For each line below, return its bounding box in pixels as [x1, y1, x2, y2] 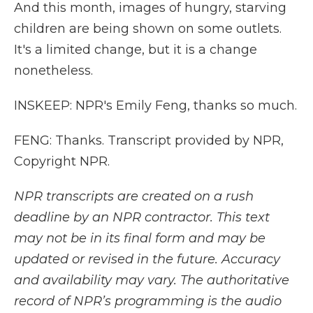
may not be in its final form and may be [14, 231, 265, 246]
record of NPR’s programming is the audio [14, 293, 282, 309]
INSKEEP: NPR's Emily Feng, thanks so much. [14, 98, 297, 113]
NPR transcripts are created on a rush [14, 189, 254, 204]
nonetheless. [14, 63, 93, 78]
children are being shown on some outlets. [14, 21, 282, 36]
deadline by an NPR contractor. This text [14, 210, 270, 225]
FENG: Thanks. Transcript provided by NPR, [14, 133, 284, 148]
